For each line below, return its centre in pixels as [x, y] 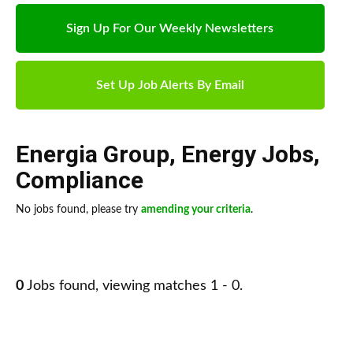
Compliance [80, 180]
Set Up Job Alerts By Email [170, 85]
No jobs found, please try [78, 210]
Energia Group [93, 154]
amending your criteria [196, 210]
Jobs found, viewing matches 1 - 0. [133, 286]
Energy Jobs [247, 154]
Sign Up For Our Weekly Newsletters [170, 29]
